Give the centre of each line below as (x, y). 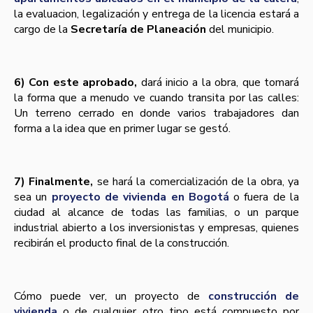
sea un (33, 197)
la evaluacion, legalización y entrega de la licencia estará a (156, 14)
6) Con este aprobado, (76, 83)
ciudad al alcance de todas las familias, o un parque (156, 213)
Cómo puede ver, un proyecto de (111, 297)
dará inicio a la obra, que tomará (218, 83)
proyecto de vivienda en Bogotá (143, 197)
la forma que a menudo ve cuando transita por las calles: (156, 98)
